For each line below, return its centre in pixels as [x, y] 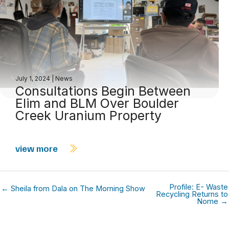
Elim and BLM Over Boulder [97, 104]
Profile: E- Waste [199, 187]
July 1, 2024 [33, 79]
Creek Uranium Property [88, 116]
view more [38, 148]
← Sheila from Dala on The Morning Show [73, 189]
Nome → [212, 201]
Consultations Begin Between [103, 91]
